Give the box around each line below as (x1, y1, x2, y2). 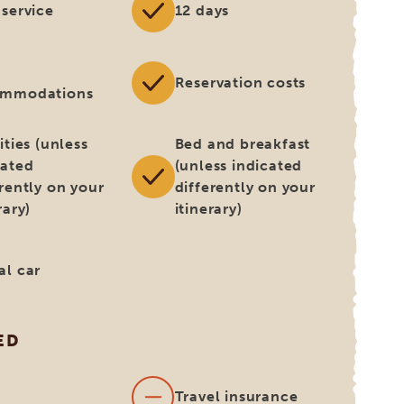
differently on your (174, 179, 316, 196)
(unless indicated (174, 157, 303, 174)
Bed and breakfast (174, 135, 311, 152)
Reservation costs (174, 74, 307, 91)
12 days (174, 2, 230, 19)
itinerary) (174, 200, 243, 217)
